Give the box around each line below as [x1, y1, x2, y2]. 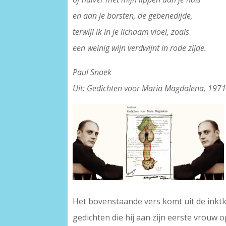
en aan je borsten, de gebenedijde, [73, 10, 193, 22]
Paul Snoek [73, 67, 112, 78]
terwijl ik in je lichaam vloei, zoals [73, 26, 190, 38]
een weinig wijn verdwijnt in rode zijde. [73, 42, 207, 54]
